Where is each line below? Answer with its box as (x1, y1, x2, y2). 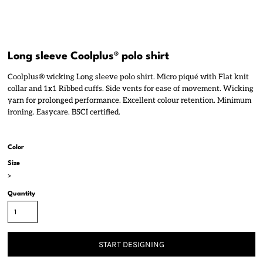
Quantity (8, 191, 35, 197)
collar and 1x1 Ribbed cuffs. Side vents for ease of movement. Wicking (8, 84, 254, 93)
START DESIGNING (99, 240, 164, 250)
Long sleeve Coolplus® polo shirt (8, 51, 169, 62)
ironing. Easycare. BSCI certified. (8, 107, 120, 117)
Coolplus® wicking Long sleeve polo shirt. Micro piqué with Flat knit (8, 72, 249, 82)
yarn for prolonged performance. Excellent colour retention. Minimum (8, 96, 251, 105)
